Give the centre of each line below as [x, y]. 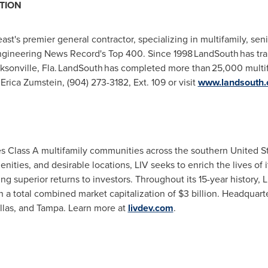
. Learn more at [95, 208]
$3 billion [197, 193]
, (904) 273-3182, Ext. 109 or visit [130, 82]
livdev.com [150, 208]
